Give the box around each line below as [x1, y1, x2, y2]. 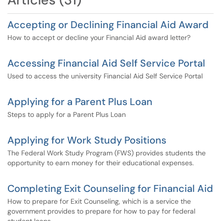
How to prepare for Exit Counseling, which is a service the [7, 197, 191, 206]
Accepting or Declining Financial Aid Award [7, 18, 209, 31]
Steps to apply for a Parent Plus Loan [7, 110, 126, 119]
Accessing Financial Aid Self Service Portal [7, 57, 205, 70]
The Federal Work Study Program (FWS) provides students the [7, 148, 206, 157]
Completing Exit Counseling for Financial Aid [7, 182, 213, 195]
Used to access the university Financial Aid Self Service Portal [7, 72, 203, 80]
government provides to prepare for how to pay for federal [7, 207, 195, 216]
